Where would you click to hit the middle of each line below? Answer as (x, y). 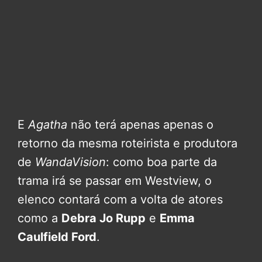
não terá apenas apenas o (140, 124)
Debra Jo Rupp (104, 218)
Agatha (48, 124)
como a (39, 218)
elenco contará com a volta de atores (120, 199)
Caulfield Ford (57, 237)
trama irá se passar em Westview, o (115, 180)
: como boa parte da (161, 162)
